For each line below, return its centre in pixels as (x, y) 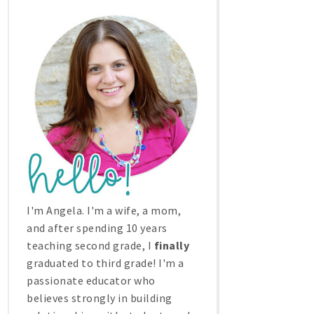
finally (171, 246)
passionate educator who (91, 281)
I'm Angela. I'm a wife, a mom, (104, 211)
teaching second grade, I (90, 246)
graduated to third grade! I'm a (105, 263)
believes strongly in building (100, 298)
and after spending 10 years (97, 228)
